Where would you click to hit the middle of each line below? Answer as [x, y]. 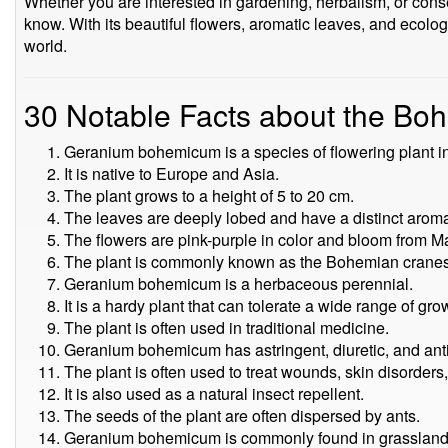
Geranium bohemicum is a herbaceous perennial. [238, 283]
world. [45, 45]
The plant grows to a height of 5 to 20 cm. [209, 195]
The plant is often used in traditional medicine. [226, 327]
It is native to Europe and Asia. [171, 173]
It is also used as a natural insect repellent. [214, 393]
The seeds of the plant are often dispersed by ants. [242, 415]
